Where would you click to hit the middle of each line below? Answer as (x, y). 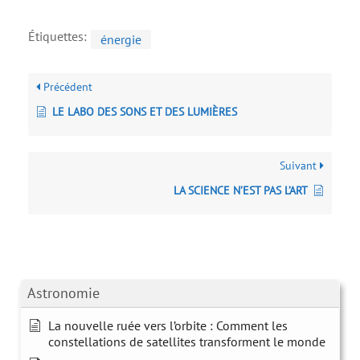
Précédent (66, 87)
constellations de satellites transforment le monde (187, 342)
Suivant (300, 166)
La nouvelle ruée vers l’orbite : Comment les (168, 325)
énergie (121, 39)
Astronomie (63, 293)
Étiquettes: (57, 36)
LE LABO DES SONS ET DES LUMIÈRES (145, 112)
